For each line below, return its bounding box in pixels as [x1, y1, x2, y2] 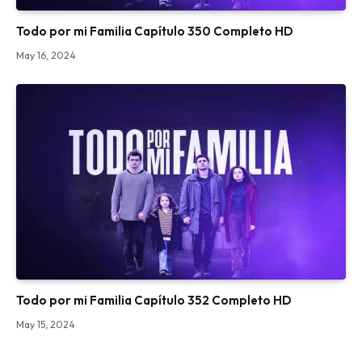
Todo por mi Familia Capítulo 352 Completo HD [16, 293, 292, 309]
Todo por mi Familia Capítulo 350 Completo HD [16, 23, 293, 39]
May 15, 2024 [16, 318, 75, 331]
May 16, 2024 [16, 48, 76, 61]
